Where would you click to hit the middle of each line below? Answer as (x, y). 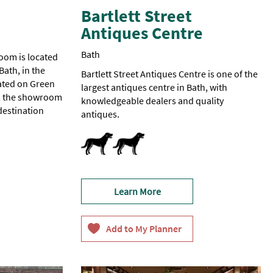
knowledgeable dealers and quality (153, 101)
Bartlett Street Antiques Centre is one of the (170, 74)
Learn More (137, 192)
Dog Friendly (107, 137)
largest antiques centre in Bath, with (154, 87)
